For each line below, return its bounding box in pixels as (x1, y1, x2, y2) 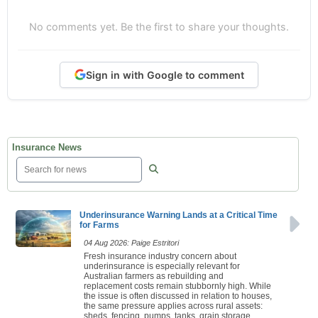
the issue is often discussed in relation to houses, (84, 290, 272, 301)
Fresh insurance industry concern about (84, 251, 236, 261)
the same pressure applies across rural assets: (84, 300, 263, 311)
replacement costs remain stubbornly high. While (84, 280, 271, 291)
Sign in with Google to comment (85, 68, 244, 81)
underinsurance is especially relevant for (84, 261, 240, 271)
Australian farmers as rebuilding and (84, 270, 224, 281)
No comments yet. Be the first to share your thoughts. (29, 21, 289, 33)
